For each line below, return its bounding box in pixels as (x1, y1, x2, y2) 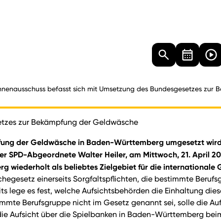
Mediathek (104, 44, 142, 53)
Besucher (29, 44, 62, 53)
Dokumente (62, 44, 104, 53)
